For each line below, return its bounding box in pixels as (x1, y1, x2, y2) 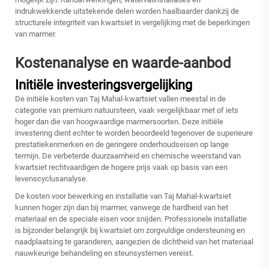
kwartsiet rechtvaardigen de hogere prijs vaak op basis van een (15, 163, 228, 172)
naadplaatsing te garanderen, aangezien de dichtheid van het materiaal (15, 237, 253, 247)
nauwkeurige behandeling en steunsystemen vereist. (15, 249, 193, 258)
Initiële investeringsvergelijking (15, 77, 192, 93)
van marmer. (15, 29, 56, 39)
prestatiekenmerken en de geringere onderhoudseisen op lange (15, 140, 229, 150)
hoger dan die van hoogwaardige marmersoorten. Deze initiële (15, 117, 223, 127)
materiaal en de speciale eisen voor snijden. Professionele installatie (15, 214, 247, 224)
